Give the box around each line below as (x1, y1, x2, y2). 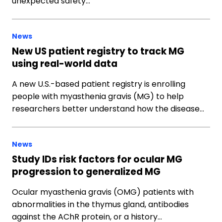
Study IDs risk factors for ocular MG (12, 153, 182, 166)
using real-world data (12, 57, 117, 70)
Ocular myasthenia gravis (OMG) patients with (12, 186, 194, 198)
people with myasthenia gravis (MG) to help (12, 91, 184, 102)
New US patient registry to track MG (12, 45, 184, 57)
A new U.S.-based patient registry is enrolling (12, 78, 185, 90)
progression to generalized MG (12, 166, 161, 178)
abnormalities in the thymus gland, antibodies (12, 199, 189, 210)
